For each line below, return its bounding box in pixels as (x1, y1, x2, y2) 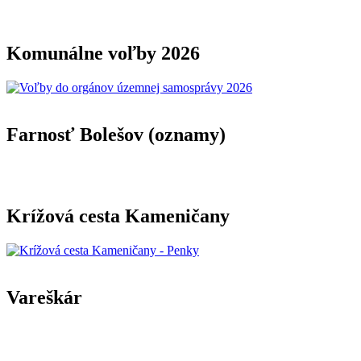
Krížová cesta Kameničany (6, 205, 230, 226)
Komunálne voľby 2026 (6, 43, 200, 64)
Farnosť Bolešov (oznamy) (6, 124, 226, 146)
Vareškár (6, 286, 82, 308)
